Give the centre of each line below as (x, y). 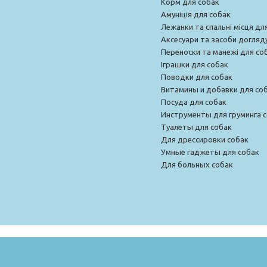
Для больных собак (197, 164)
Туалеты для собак (196, 127)
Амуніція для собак (196, 14)
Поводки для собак (197, 77)
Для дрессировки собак (205, 139)
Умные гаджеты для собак (210, 152)
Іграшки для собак (195, 64)
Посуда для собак (194, 102)
